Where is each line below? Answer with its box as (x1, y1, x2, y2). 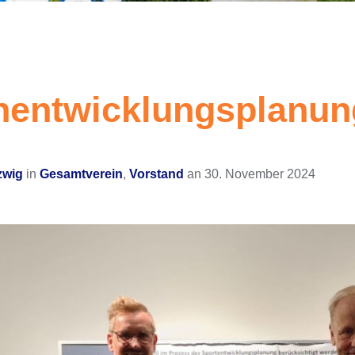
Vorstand (129, 166, 184, 181)
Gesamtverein (40, 166, 123, 181)
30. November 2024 (204, 166, 315, 181)
